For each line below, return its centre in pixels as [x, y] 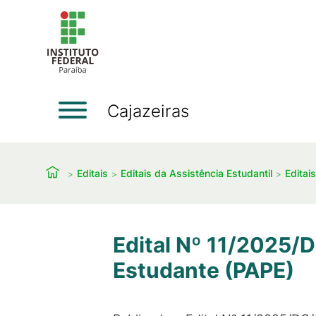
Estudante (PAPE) [203, 270]
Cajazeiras [148, 111]
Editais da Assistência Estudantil [196, 173]
